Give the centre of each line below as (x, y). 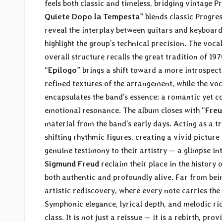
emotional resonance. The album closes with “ (125, 111)
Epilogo (62, 70)
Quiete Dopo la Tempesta (92, 17)
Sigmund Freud (72, 164)
